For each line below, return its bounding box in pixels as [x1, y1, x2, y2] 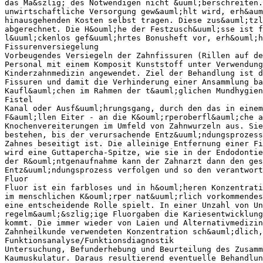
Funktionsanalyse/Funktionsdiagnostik [5, 235, 174, 245]
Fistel [5, 95, 33, 104]
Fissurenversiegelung [5, 42, 99, 51]
